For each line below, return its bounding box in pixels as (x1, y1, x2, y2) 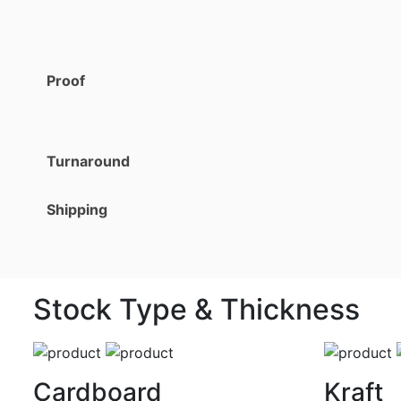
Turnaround (47, 151, 130, 170)
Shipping (47, 200, 107, 218)
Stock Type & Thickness (33, 291, 360, 327)
